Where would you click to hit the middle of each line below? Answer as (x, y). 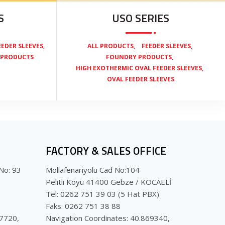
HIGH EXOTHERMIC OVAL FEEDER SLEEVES (139, 68)
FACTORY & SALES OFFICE (106, 150)
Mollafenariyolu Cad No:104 (93, 170)
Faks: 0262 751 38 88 (83, 206)
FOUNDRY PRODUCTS (139, 57)
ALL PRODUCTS (110, 46)
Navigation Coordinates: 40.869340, (108, 218)
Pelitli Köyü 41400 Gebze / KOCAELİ (108, 182)
